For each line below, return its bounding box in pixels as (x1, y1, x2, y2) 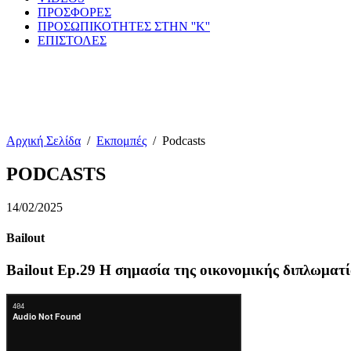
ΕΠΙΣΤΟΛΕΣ (38, 34, 107, 47)
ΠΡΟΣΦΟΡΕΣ (38, 5, 111, 19)
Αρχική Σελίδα (6, 134, 81, 147)
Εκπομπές (96, 134, 147, 147)
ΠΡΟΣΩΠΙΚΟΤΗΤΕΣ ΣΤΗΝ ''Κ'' (38, 20, 210, 33)
